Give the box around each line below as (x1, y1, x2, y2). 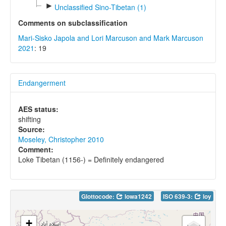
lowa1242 (123, 192, 152, 201)
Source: (18, 124, 45, 134)
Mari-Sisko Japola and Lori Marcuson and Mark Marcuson (18, 32, 203, 43)
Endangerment (18, 77, 66, 88)
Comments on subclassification (18, 17, 128, 28)
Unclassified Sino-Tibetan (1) (54, 2, 146, 12)
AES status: (18, 103, 59, 114)
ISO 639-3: (163, 192, 194, 201)
